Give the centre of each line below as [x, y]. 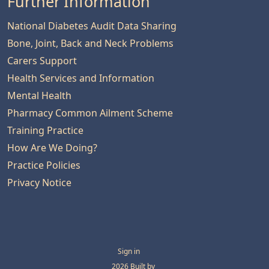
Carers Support [42, 61]
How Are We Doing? [52, 148]
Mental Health [39, 95]
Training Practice [45, 130]
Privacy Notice [39, 183]
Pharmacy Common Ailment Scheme [90, 113]
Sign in [128, 252]
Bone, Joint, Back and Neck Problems [90, 43]
